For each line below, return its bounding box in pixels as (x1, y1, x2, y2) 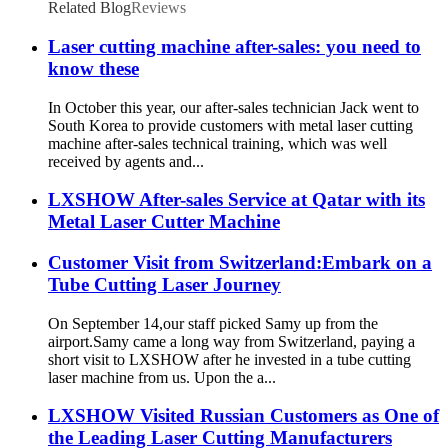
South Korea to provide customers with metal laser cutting (48, 116, 413, 134)
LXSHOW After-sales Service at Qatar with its (48, 189, 425, 211)
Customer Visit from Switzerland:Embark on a (48, 251, 432, 273)
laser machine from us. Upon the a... (48, 368, 276, 386)
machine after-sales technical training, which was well (48, 134, 387, 152)
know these (48, 57, 139, 79)
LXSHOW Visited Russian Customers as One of (48, 405, 439, 427)
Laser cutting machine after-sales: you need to (48, 35, 421, 57)
